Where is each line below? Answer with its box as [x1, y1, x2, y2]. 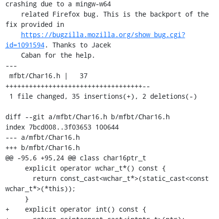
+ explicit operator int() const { [5, 204, 146, 214]
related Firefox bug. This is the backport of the [5, 9, 21, 19]
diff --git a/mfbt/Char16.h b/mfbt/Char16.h [5, 112, 170, 121]
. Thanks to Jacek [44, 40, 111, 49]
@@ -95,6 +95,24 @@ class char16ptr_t [5, 153, 146, 162]
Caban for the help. [5, 50, 21, 60]
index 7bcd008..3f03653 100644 [5, 122, 119, 131]
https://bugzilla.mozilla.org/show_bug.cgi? [21, 30, 185, 39]
